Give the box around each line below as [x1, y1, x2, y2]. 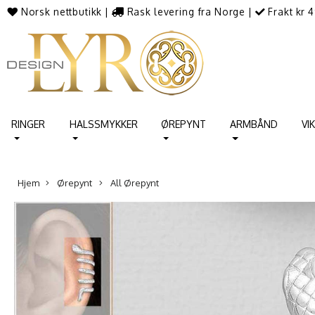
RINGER [11, 117, 45, 130]
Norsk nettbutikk [20, 6, 103, 18]
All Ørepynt [108, 176, 159, 188]
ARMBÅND [229, 117, 278, 130]
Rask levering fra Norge [127, 6, 246, 18]
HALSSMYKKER [70, 117, 139, 130]
